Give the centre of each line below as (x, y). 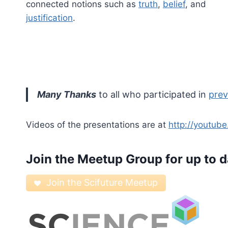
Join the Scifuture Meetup (102, 183)
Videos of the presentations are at (97, 125)
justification (49, 18)
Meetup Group (120, 159)
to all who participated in (152, 95)
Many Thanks (67, 95)
